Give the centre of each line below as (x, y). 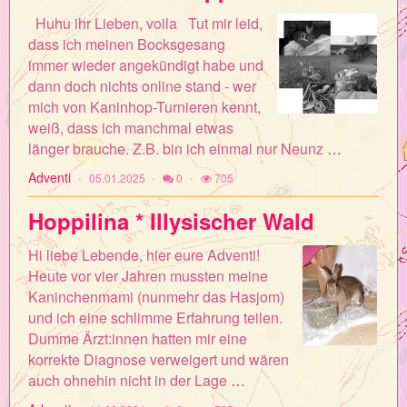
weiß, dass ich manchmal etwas (131, 128)
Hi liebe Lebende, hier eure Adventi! (144, 255)
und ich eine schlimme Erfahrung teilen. (155, 318)
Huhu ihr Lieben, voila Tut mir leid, (145, 23)
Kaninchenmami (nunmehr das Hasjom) (156, 297)
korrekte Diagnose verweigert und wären (159, 359)
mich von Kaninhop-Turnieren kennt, (144, 107)
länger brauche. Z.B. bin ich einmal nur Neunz (178, 149)
